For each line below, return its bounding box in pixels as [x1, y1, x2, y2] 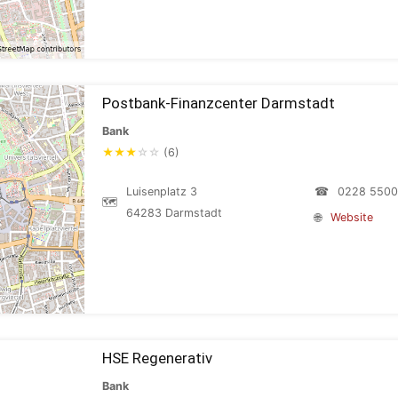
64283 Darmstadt [126, 206, 222, 219]
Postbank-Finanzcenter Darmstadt [102, 94, 335, 112]
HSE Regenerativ [102, 349, 212, 367]
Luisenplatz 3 [126, 185, 197, 198]
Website [330, 211, 373, 224]
